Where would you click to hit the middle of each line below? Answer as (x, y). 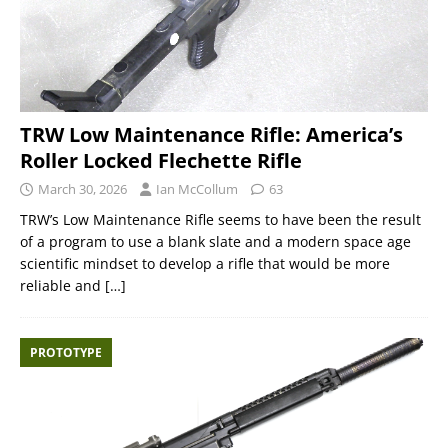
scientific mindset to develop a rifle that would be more (205, 263)
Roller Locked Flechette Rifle (161, 160)
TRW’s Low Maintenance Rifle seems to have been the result (220, 219)
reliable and (62, 285)
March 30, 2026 (82, 188)
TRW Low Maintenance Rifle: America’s (211, 134)
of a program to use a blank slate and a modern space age (215, 241)
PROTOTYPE (66, 352)
